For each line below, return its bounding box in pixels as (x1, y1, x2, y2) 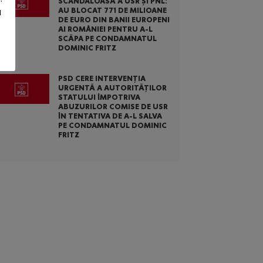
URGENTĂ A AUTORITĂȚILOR (58, 83, 167, 92)
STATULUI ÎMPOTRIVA (58, 92, 140, 102)
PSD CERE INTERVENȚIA (58, 73, 146, 83)
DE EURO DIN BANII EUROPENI (58, 15, 170, 24)
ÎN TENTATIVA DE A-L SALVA (58, 111, 162, 120)
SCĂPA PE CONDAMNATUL (58, 33, 157, 43)
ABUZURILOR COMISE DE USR (58, 102, 168, 111)
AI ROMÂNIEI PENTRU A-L (58, 24, 153, 33)
